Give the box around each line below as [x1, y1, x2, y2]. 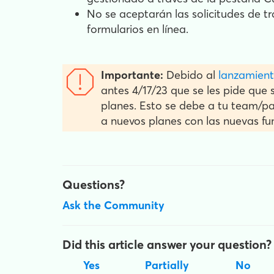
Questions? [62, 177, 125, 192]
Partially [145, 258, 189, 272]
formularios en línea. [87, 22, 188, 36]
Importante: [101, 68, 163, 82]
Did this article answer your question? [62, 237, 272, 252]
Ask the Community [62, 198, 165, 212]
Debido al [163, 68, 218, 82]
